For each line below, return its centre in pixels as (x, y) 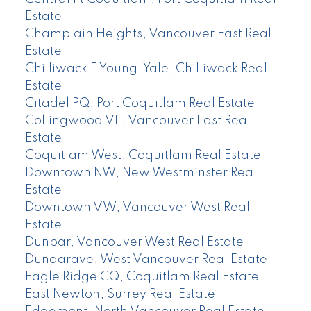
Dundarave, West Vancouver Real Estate (146, 260)
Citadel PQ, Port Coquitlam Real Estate (140, 104)
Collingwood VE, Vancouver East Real (137, 121)
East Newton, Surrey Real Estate (120, 295)
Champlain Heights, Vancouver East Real (148, 34)
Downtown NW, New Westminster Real (141, 173)
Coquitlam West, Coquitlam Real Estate (143, 156)
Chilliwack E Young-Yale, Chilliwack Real (146, 69)
